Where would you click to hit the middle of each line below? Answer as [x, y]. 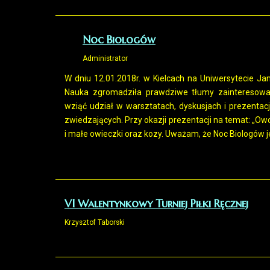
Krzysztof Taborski [95, 222]
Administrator [105, 58]
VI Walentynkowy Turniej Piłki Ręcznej [156, 203]
